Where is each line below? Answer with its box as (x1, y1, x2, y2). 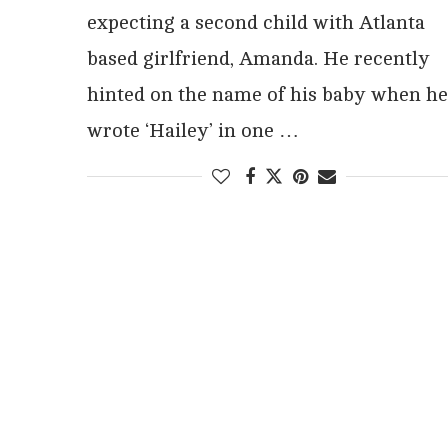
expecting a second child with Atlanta (87, 10, 425, 34)
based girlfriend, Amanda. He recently (87, 46, 430, 70)
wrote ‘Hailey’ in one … (87, 118, 299, 142)
